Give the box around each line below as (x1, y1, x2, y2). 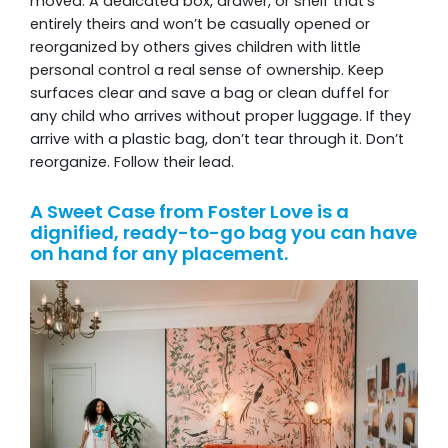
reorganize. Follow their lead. (30, 152, 234, 173)
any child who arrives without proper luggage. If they (30, 106, 411, 127)
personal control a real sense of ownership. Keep (30, 60, 384, 81)
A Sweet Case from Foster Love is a (30, 199, 349, 225)
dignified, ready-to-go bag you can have (30, 220, 417, 246)
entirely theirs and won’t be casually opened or (30, 14, 370, 35)
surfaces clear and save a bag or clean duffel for (30, 83, 389, 104)
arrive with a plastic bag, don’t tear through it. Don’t (30, 129, 404, 150)
